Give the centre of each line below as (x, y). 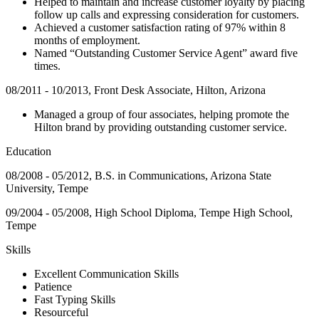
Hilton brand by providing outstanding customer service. (161, 127)
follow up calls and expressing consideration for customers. (167, 14)
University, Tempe (47, 188)
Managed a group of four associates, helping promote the (162, 114)
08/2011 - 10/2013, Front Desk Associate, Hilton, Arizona (136, 90)
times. (47, 66)
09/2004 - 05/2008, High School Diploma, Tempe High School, (149, 212)
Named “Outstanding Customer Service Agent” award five (166, 53)
